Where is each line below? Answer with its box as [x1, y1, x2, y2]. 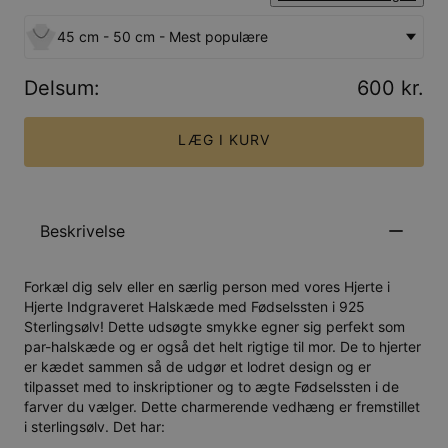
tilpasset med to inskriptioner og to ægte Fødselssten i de [24, 378, 399, 396]
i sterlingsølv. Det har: [24, 418, 165, 436]
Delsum [24, 75, 94, 100]
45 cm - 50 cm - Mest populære [57, 27, 268, 45]
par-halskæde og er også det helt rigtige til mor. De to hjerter [24, 338, 421, 356]
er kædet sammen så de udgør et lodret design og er [24, 358, 371, 376]
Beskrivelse [40, 221, 125, 242]
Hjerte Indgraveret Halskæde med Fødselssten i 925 [24, 298, 365, 316]
